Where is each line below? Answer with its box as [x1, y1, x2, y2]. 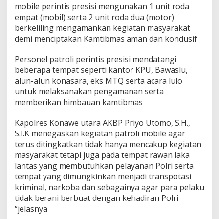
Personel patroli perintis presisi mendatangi [15, 54, 176, 65]
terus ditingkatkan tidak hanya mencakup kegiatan [15, 139, 201, 150]
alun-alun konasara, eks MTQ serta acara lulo [15, 75, 182, 87]
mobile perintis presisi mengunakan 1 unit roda [15, 1, 189, 12]
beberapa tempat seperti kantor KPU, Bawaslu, [15, 65, 188, 76]
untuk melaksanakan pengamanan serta [15, 86, 164, 97]
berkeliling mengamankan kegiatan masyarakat [15, 22, 190, 34]
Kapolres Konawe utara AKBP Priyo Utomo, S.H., [15, 117, 190, 129]
